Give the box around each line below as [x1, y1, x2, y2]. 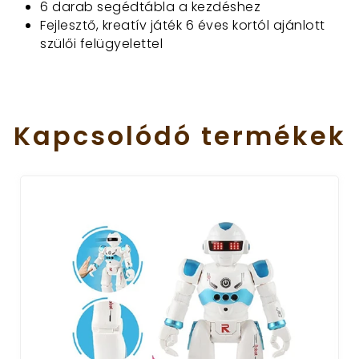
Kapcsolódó [13, 118, 192, 154]
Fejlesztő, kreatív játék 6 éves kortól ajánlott [40, 16, 325, 34]
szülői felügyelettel [40, 34, 163, 53]
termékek [200, 118, 346, 154]
